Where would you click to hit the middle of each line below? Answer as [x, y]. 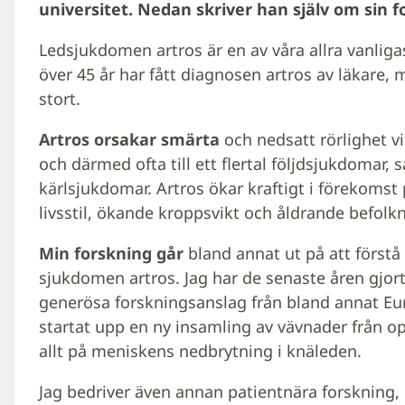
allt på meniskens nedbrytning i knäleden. [200, 350]
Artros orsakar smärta [129, 139]
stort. [59, 98]
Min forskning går [111, 253]
